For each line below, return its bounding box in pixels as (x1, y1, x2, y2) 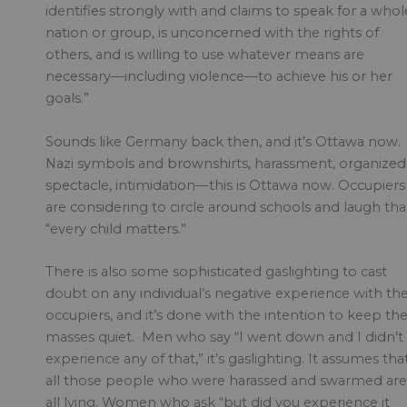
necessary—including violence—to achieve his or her (45, 68, 392, 85)
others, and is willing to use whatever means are (45, 46, 364, 64)
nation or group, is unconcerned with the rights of (45, 25, 379, 42)
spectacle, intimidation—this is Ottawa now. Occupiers (45, 176, 405, 194)
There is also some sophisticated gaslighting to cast (45, 263, 387, 280)
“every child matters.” (45, 220, 186, 237)
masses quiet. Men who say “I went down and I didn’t (45, 328, 403, 345)
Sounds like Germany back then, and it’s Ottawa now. (45, 133, 401, 150)
